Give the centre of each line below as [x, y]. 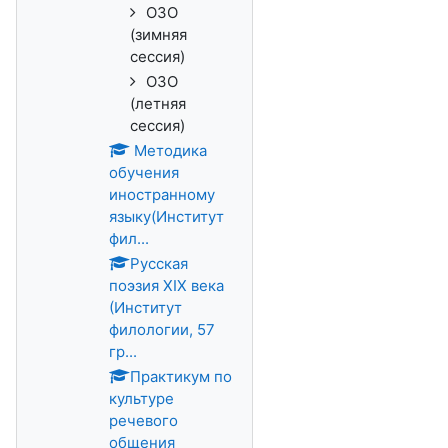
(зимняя [158, 34]
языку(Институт [166, 216]
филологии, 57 [162, 329]
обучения [144, 172]
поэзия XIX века [166, 285]
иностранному [162, 194]
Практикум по [181, 376]
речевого [143, 420]
